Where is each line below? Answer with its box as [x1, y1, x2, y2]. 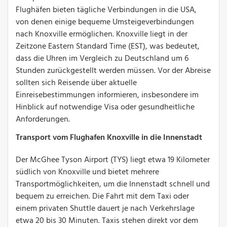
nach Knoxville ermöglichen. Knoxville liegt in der [16, 27, 187, 41]
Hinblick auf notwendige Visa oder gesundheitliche [16, 100, 195, 114]
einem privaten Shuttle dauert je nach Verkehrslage [16, 202, 195, 215]
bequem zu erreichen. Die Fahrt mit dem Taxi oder [16, 190, 189, 203]
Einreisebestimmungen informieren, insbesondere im [16, 88, 199, 102]
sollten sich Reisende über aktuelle [16, 76, 137, 90]
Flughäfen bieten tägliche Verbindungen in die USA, [16, 3, 197, 17]
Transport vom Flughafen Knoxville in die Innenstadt [16, 131, 202, 144]
